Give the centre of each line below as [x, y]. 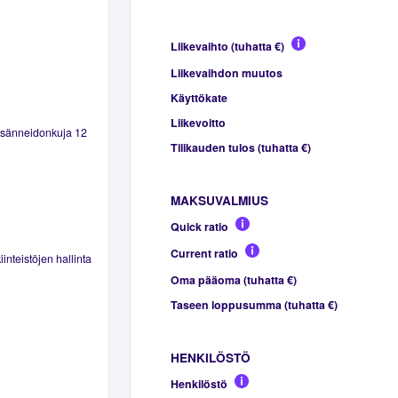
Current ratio [204, 253]
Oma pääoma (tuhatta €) [233, 279]
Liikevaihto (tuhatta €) [227, 46]
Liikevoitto [198, 122]
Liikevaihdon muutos [226, 72]
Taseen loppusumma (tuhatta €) [254, 304]
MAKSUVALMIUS [219, 200]
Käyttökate [199, 97]
